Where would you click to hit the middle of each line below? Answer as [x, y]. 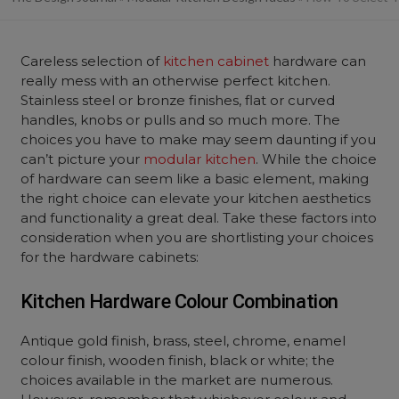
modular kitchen [200, 159]
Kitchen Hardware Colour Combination [179, 301]
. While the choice [317, 159]
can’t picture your [82, 159]
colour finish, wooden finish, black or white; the [178, 360]
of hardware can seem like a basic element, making [195, 179]
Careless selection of [92, 61]
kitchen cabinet [216, 61]
